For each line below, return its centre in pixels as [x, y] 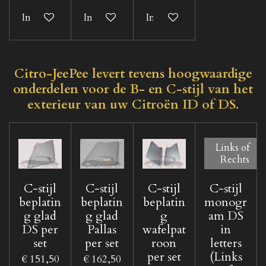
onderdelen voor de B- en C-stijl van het [133, 89]
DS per [40, 229]
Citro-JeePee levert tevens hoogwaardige [133, 74]
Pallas [102, 229]
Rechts [235, 159]
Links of [232, 148]
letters [226, 243]
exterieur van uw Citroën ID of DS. [133, 104]
